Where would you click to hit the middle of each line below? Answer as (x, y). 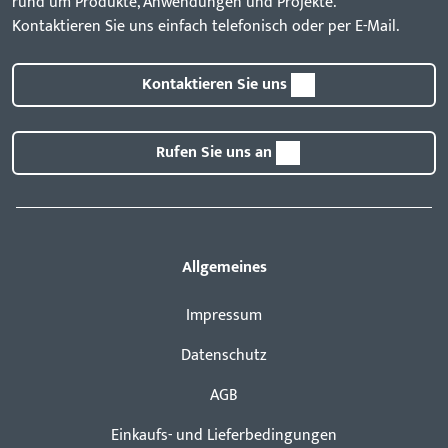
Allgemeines (224, 268)
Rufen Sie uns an (214, 153)
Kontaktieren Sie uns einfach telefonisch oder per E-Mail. (205, 27)
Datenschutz (224, 356)
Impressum (224, 316)
